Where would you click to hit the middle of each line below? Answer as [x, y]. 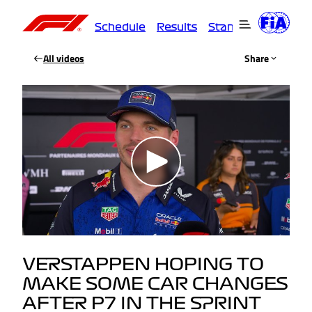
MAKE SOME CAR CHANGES [155, 284]
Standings [236, 27]
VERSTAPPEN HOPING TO [143, 265]
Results [177, 27]
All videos [64, 58]
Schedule [120, 27]
